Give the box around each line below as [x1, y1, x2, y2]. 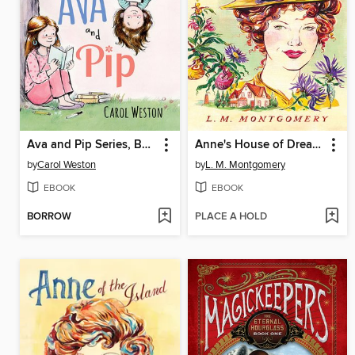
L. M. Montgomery [204, 158, 285, 171]
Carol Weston [37, 158, 96, 171]
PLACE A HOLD [194, 210, 267, 224]
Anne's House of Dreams [311, 137, 321, 152]
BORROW [27, 210, 71, 224]
